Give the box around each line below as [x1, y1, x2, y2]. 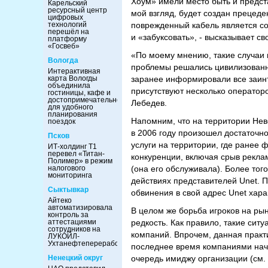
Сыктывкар [48, 185, 89, 194]
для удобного [48, 103, 93, 111]
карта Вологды [48, 74, 98, 83]
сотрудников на [48, 225, 100, 233]
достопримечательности [48, 96, 132, 104]
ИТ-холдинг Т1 [48, 142, 97, 151]
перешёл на [48, 28, 89, 36]
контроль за [48, 211, 89, 219]
